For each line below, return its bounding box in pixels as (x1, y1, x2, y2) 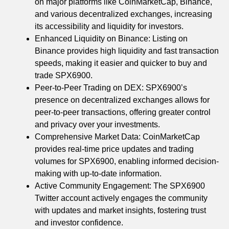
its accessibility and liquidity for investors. (35, 21, 184, 31)
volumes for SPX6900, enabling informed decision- (35, 156, 219, 166)
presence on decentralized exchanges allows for (35, 95, 210, 104)
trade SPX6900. (35, 71, 93, 80)
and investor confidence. (35, 218, 123, 227)
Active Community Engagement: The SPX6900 (35, 181, 205, 190)
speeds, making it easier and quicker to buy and (35, 58, 207, 67)
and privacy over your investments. (35, 120, 160, 129)
